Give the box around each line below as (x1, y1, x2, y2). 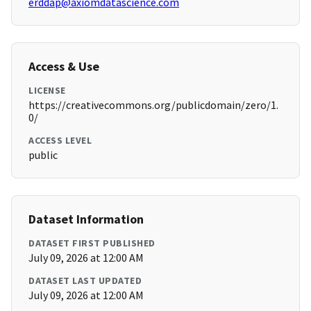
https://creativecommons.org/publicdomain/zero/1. (28, 98, 278, 112)
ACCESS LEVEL (28, 134, 92, 147)
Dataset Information (28, 211, 144, 228)
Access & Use (28, 58, 99, 75)
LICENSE (28, 84, 66, 97)
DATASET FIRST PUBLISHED (28, 237, 155, 250)
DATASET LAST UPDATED (28, 274, 142, 287)
